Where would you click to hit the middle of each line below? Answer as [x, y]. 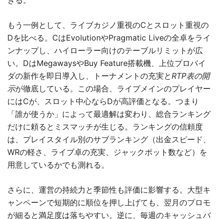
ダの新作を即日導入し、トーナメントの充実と [89, 76]
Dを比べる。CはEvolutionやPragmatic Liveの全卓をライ [109, 38]
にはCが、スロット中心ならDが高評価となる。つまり [103, 101]
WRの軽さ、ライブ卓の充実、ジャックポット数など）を [107, 152]
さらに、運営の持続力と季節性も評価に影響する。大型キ [109, 190]
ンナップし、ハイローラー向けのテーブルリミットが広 [105, 50]
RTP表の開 [191, 76]
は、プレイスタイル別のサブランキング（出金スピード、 [109, 139]
